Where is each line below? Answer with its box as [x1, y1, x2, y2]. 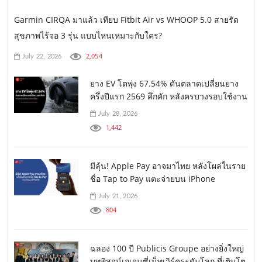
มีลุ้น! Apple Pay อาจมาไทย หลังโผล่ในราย [90, 160, 246, 171]
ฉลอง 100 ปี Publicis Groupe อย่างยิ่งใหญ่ [90, 242, 244, 254]
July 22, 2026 [20, 53, 62, 60]
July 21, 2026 [96, 192, 138, 199]
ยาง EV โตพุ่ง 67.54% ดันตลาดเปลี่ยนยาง [90, 77, 239, 89]
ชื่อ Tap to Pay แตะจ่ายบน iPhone [90, 173, 216, 184]
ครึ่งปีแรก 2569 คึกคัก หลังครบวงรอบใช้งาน [90, 90, 248, 102]
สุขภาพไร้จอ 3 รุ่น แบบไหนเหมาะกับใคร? [14, 29, 163, 41]
